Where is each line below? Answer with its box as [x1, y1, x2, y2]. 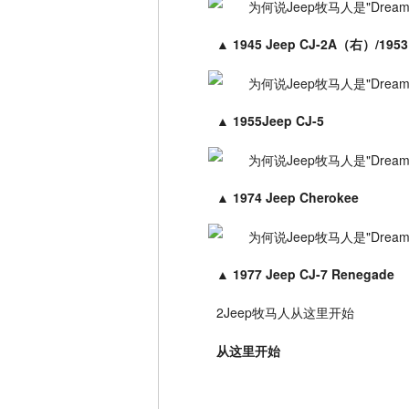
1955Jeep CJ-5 [233, 111, 324, 131]
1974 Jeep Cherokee [233, 188, 359, 207]
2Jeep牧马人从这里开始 [216, 303, 354, 322]
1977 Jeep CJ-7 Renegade [233, 265, 394, 284]
